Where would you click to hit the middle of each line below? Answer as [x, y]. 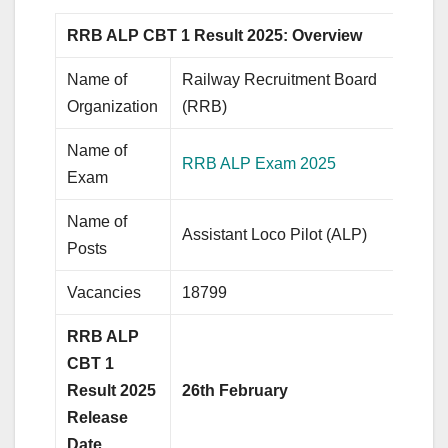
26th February [235, 391]
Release [98, 418]
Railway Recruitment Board [280, 80]
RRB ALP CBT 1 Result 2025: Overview [215, 36]
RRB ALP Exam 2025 [259, 164]
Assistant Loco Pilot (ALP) [275, 235]
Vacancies [104, 293]
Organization [113, 107]
